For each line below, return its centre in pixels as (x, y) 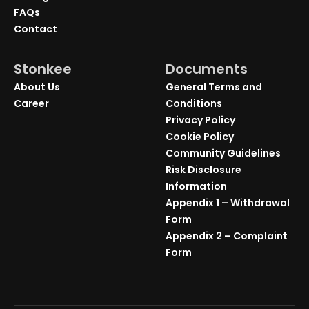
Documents (207, 69)
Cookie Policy (200, 136)
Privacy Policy (200, 120)
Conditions (194, 103)
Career (31, 103)
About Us (37, 87)
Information (196, 186)
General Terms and (214, 87)
